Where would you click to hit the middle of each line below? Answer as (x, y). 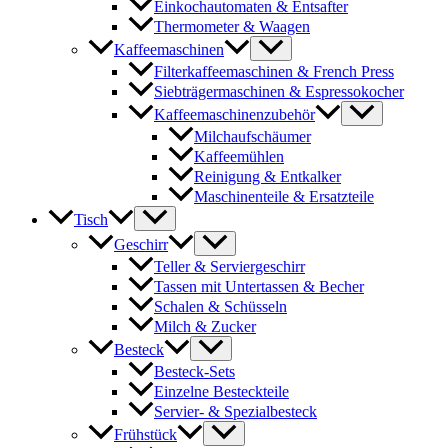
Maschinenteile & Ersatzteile (284, 197)
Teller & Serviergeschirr (229, 267)
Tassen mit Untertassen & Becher (259, 287)
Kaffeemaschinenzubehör (234, 114)
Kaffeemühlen (239, 157)
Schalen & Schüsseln (220, 307)
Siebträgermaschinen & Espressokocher (279, 91)
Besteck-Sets (194, 372)
